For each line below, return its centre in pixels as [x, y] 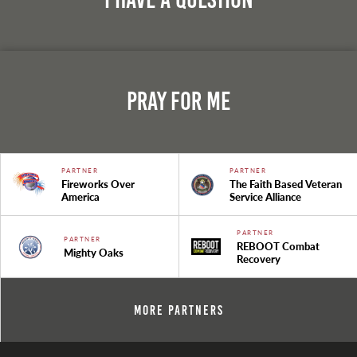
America [80, 197]
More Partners [179, 310]
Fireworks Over [98, 184]
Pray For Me [178, 102]
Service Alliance [265, 197]
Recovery [259, 259]
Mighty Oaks [94, 253]
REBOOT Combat [279, 247]
